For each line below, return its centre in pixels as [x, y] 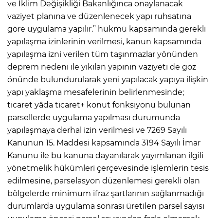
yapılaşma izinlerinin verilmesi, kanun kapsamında [104, 41]
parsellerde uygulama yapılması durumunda [94, 117]
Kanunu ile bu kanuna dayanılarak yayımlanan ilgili [105, 155]
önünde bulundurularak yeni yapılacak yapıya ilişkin [108, 79]
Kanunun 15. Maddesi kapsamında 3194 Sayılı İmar [104, 143]
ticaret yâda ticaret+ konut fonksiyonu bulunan [99, 105]
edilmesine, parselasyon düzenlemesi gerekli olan [104, 181]
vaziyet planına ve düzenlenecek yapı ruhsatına [99, 16]
